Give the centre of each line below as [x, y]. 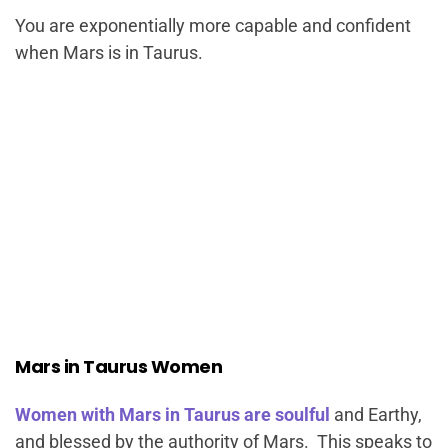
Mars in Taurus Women [118, 366]
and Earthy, [376, 414]
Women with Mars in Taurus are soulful [172, 414]
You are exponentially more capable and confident [213, 25]
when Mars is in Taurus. [109, 52]
